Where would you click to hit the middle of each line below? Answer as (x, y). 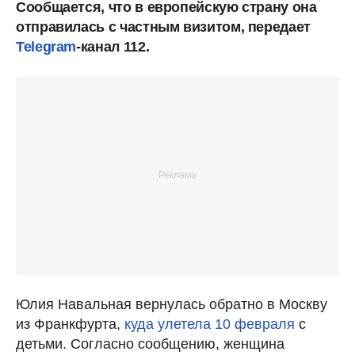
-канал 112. (113, 46)
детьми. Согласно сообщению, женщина (150, 344)
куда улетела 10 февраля (210, 324)
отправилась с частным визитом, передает (163, 27)
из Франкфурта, (70, 324)
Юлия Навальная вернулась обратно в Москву (172, 304)
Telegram (46, 46)
